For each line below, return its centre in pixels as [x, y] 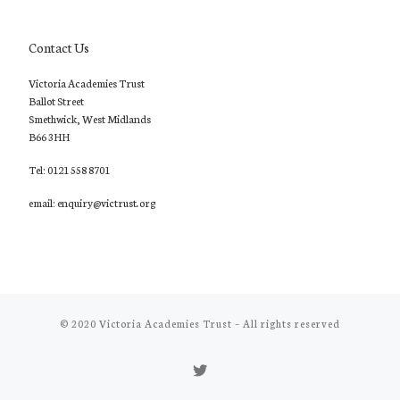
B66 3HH [49, 137]
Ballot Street [56, 101]
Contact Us [58, 47]
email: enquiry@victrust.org [92, 203]
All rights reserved [292, 324]
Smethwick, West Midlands [89, 119]
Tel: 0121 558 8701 [69, 170]
